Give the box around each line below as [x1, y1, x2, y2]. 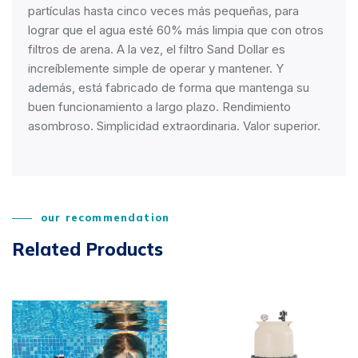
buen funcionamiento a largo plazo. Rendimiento [28, 99, 291, 114]
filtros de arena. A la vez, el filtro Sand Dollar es [28, 42, 285, 57]
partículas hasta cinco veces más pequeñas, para [28, 3, 299, 18]
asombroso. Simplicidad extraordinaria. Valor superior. [28, 118, 320, 133]
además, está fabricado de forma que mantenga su [28, 80, 309, 95]
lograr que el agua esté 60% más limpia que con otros [28, 22, 324, 38]
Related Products [12, 238, 163, 261]
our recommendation [41, 211, 170, 224]
